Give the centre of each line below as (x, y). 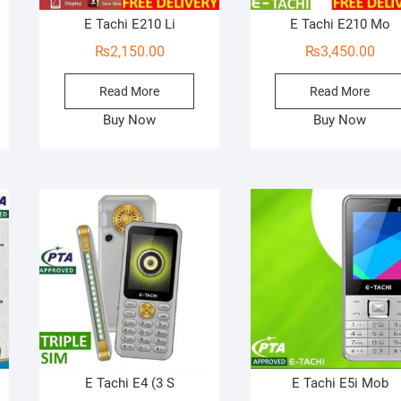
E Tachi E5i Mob (340, 384)
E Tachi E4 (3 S (129, 384)
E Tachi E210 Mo (340, 25)
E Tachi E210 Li (129, 25)
